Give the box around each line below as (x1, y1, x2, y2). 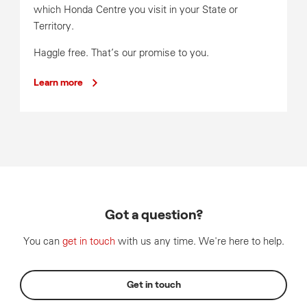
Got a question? (104, 208, 203, 222)
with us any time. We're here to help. (114, 234, 284, 247)
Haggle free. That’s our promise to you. (33, 45, 209, 59)
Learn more (33, 77, 83, 88)
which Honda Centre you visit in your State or (33, 2, 238, 16)
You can (23, 234, 62, 247)
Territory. (33, 19, 74, 32)
